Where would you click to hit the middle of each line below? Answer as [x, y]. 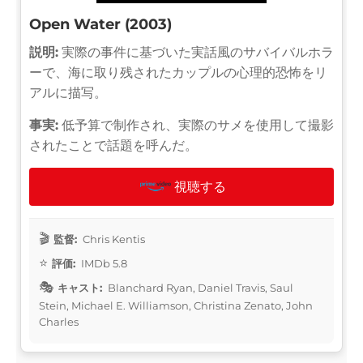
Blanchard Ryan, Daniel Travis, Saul [199, 287]
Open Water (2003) [100, 24]
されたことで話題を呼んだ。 [113, 145]
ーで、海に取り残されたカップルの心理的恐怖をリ [178, 72]
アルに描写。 [68, 92]
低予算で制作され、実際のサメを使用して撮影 [196, 125]
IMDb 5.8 [103, 263]
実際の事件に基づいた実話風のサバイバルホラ [196, 52]
